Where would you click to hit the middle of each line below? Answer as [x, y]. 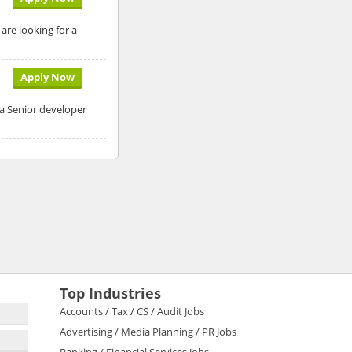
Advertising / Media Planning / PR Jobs [148, 331]
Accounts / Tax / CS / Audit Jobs [132, 311]
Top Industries [110, 293]
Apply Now [47, 77]
